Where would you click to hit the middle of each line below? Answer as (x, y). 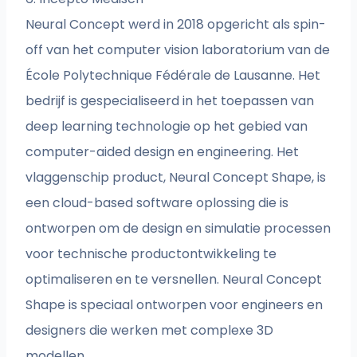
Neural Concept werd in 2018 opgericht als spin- (176, 25)
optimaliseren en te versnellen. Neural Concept (174, 280)
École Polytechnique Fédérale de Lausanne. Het (173, 76)
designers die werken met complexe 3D (150, 331)
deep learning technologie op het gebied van (167, 127)
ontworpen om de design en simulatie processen (178, 229)
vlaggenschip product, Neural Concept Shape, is (176, 178)
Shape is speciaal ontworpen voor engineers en (175, 305)
